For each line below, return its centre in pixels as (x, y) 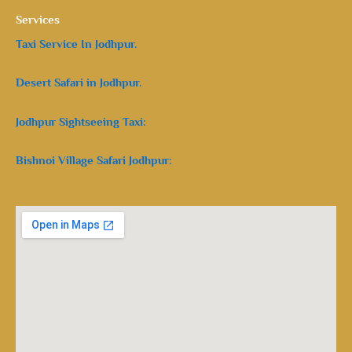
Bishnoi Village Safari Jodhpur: (94, 161)
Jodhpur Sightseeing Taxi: (81, 121)
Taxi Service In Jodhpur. (76, 44)
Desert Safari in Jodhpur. (79, 83)
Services (38, 19)
